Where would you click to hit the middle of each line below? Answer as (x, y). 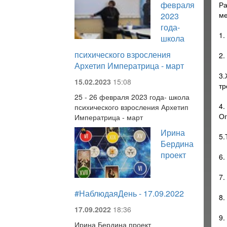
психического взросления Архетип (131, 107)
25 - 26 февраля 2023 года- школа (132, 97)
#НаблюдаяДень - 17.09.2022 (129, 193)
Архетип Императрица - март (129, 66)
